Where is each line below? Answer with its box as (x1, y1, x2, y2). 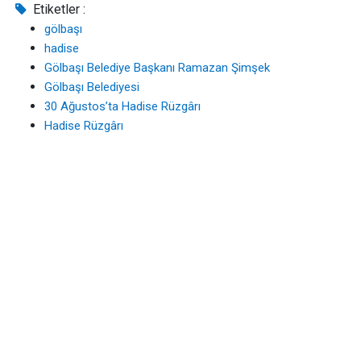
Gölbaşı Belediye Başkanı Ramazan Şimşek (44, 60, 270, 76)
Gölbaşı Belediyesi (44, 80, 139, 95)
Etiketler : (30, 2, 86, 18)
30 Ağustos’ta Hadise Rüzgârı (44, 99, 201, 114)
